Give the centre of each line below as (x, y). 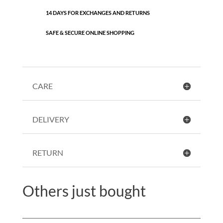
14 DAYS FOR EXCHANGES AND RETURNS (98, 13)
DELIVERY (51, 119)
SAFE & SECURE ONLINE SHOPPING (90, 33)
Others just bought (84, 191)
